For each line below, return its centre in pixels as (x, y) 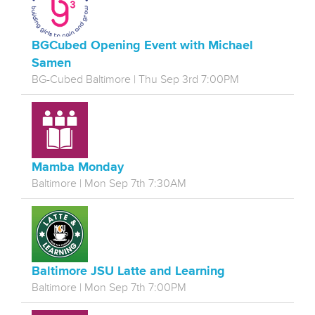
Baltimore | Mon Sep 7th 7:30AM (109, 184)
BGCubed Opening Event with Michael (142, 45)
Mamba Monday (78, 167)
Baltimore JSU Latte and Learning (128, 271)
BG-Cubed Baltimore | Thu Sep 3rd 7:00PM (135, 80)
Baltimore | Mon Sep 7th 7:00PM (109, 288)
